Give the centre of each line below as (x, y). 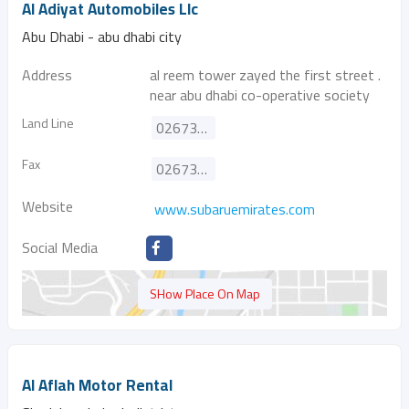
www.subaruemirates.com (235, 209)
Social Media (60, 247)
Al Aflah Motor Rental (97, 385)
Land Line (48, 123)
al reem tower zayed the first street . (265, 75)
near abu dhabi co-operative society (260, 95)
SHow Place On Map (204, 294)
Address (47, 75)
